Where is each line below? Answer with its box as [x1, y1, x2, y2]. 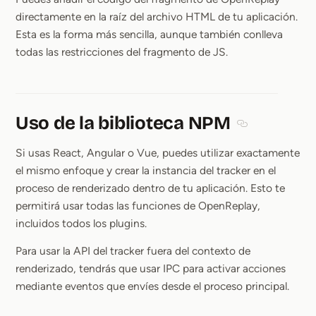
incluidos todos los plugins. [16, 217, 147, 231]
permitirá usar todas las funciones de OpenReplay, [16, 199, 260, 213]
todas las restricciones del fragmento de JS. [16, 45, 228, 59]
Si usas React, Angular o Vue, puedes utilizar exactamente [16, 146, 300, 160]
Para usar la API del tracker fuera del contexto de [16, 244, 250, 258]
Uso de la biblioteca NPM [16, 112, 231, 135]
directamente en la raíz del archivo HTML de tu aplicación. [16, 10, 298, 24]
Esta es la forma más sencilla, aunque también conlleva [16, 28, 283, 42]
